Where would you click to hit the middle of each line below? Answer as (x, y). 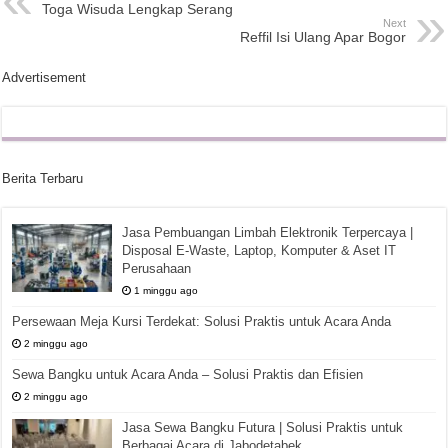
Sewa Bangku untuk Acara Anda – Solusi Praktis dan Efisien (188, 374)
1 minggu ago (166, 290)
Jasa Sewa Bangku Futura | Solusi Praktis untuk (263, 427)
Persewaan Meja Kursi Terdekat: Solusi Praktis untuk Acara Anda (202, 321)
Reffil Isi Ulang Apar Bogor (322, 37)
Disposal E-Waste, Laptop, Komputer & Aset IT (259, 250)
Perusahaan (157, 268)
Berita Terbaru (43, 178)
